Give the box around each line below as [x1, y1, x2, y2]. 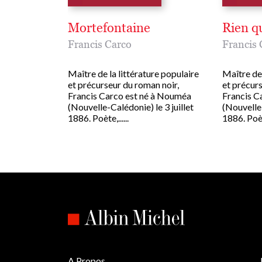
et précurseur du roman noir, [68, 79, 179, 91]
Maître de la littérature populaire [68, 68, 199, 80]
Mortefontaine [68, 20, 150, 36]
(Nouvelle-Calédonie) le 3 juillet [68, 101, 194, 113]
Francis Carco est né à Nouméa [68, 90, 191, 102]
